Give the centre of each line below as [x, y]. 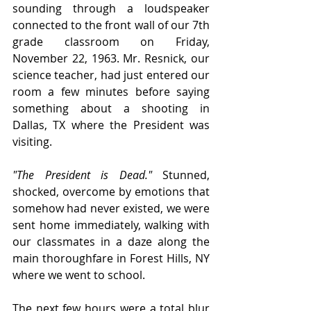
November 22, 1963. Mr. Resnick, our [111, 59]
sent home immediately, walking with [111, 225]
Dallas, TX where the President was [111, 125]
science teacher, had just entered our [111, 75]
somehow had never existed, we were [111, 209]
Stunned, [180, 175]
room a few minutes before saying [111, 92]
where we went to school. [79, 275]
